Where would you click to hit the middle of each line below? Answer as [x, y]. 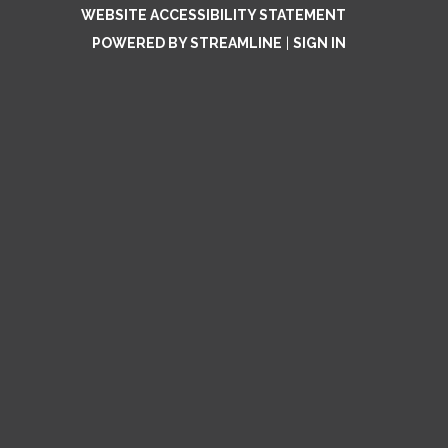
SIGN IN [319, 42]
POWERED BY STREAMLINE [187, 42]
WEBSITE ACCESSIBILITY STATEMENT [213, 14]
